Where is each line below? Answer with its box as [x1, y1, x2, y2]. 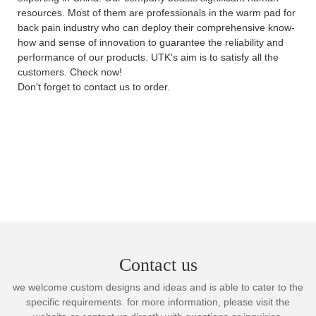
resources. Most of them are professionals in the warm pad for [18, 6, 296, 18]
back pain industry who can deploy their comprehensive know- [18, 21, 295, 33]
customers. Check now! [18, 66, 122, 78]
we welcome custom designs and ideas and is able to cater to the [13, 281, 303, 293]
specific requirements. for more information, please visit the [26, 296, 290, 308]
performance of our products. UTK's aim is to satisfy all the [18, 51, 279, 63]
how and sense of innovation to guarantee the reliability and [18, 36, 284, 48]
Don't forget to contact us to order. [18, 80, 170, 92]
